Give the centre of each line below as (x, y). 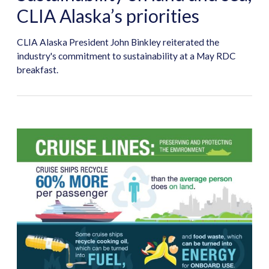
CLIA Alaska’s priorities (108, 15)
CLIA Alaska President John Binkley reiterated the (118, 42)
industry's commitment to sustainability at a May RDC (126, 56)
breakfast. (37, 70)
